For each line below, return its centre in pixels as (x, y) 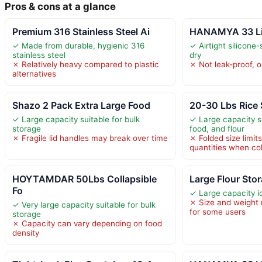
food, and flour (217, 128)
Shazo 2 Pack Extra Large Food (81, 105)
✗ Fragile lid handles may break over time (90, 138)
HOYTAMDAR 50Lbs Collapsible (85, 179)
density (26, 232)
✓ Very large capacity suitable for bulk (84, 204)
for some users (218, 211)
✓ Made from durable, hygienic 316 (78, 45)
